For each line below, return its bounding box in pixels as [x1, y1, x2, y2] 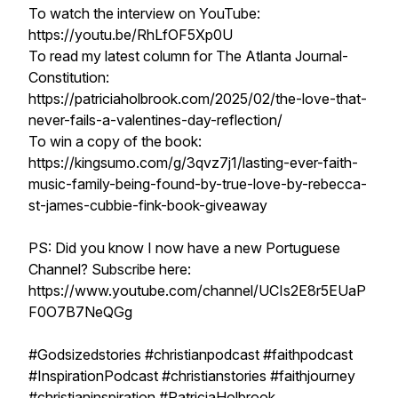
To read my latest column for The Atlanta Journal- [28, 47, 348, 65]
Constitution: [28, 68, 109, 86]
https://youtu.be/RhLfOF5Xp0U [28, 26, 236, 44]
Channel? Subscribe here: [28, 260, 191, 278]
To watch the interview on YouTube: [28, 4, 260, 22]
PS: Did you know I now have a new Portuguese [28, 239, 340, 257]
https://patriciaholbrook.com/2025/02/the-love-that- [28, 90, 367, 107]
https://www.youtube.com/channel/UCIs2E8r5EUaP [28, 282, 366, 299]
